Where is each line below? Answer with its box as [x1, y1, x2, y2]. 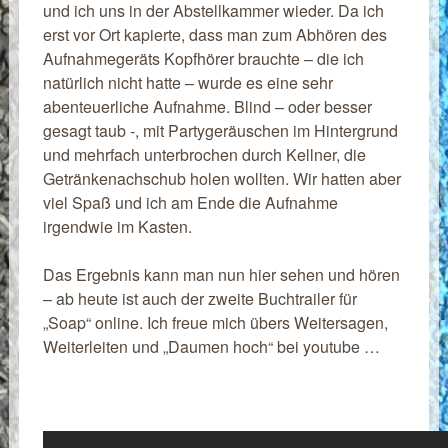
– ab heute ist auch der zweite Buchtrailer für [42, 287, 357, 310]
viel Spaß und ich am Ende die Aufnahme [42, 191, 338, 214]
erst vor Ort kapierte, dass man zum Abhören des [42, 23, 387, 46]
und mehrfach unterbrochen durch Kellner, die [42, 143, 366, 166]
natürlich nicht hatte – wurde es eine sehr [42, 71, 333, 94]
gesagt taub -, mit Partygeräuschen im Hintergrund [42, 119, 398, 142]
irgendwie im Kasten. [42, 215, 192, 238]
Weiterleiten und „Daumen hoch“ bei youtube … [42, 335, 380, 358]
